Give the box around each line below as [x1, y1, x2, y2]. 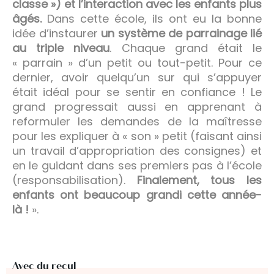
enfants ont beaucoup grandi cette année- [12, 187, 262, 202]
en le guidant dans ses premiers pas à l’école [12, 157, 262, 173]
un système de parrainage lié [101, 25, 262, 41]
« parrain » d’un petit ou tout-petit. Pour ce [12, 54, 262, 70]
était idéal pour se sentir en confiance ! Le [12, 84, 262, 100]
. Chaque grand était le [109, 40, 262, 56]
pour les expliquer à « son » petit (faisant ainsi [12, 128, 262, 144]
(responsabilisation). [12, 172, 137, 188]
